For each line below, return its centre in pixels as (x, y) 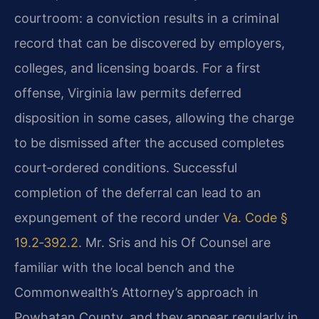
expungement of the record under (119, 217)
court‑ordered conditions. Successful (126, 167)
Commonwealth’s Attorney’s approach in (136, 292)
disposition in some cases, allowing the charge (154, 117)
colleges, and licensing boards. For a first (137, 68)
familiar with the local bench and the (124, 267)
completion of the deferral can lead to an (138, 192)
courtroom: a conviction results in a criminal (147, 18)
